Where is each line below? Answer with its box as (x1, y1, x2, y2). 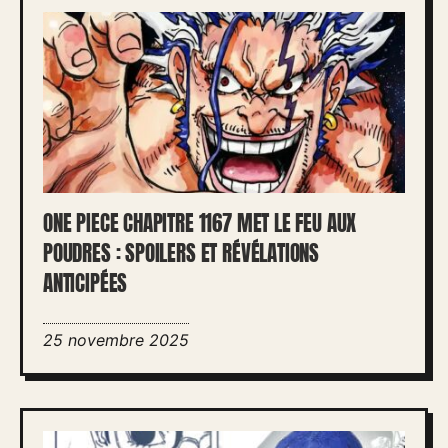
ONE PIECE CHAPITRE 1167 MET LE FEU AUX (43, 207, 357, 239)
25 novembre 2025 (43, 329, 189, 350)
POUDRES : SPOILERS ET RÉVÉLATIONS (43, 237, 320, 269)
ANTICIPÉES (43, 267, 128, 299)
